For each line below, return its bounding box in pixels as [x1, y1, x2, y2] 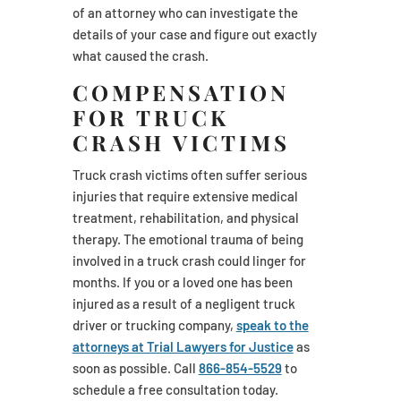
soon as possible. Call [72, 359, 199, 376]
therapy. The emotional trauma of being [72, 230, 303, 247]
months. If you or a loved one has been [72, 273, 293, 290]
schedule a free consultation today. [72, 380, 278, 397]
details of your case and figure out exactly [72, 25, 317, 42]
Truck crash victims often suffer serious [72, 166, 307, 183]
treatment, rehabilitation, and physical [72, 209, 299, 226]
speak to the [235, 316, 309, 333]
